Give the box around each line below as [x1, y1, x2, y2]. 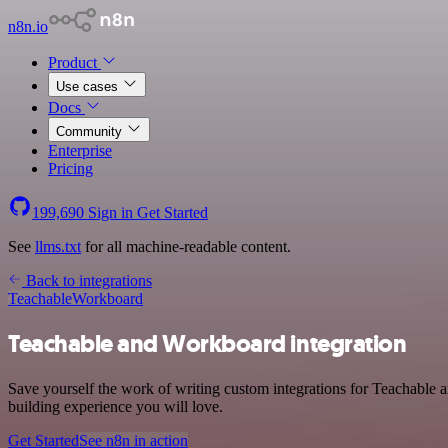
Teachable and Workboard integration [8, 327, 407, 360]
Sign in [84, 204, 137, 221]
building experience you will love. [8, 397, 223, 415]
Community [56, 124, 126, 139]
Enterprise [48, 142, 112, 159]
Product [48, 54, 101, 71]
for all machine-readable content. [81, 238, 291, 255]
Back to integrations [22, 272, 152, 289]
